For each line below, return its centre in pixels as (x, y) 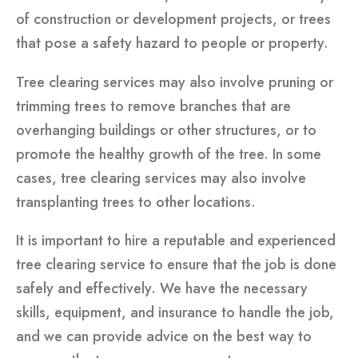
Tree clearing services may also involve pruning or (175, 82)
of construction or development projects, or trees (173, 19)
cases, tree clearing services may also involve (161, 178)
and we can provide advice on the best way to (164, 337)
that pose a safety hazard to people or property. (172, 43)
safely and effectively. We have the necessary (162, 289)
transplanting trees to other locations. (136, 202)
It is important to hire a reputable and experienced (176, 241)
